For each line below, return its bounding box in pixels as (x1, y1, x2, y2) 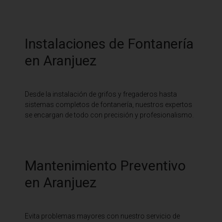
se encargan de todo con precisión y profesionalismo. (25, 111, 194, 119)
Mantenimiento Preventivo (25, 157, 186, 174)
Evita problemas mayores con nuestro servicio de (25, 212, 180, 220)
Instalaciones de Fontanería (25, 36, 194, 53)
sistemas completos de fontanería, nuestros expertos (25, 101, 192, 109)
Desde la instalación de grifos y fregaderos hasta (25, 90, 177, 99)
